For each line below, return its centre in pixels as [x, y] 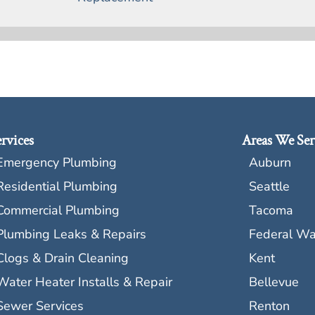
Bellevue [274, 282]
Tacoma [271, 211]
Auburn [270, 163]
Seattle [269, 187]
